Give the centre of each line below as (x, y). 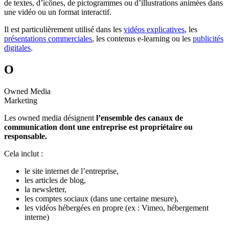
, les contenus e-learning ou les (142, 38)
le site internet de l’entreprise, (72, 171)
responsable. (26, 136)
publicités (208, 38)
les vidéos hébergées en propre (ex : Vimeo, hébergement (117, 208)
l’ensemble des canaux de (140, 118)
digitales (17, 48)
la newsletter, (45, 189)
